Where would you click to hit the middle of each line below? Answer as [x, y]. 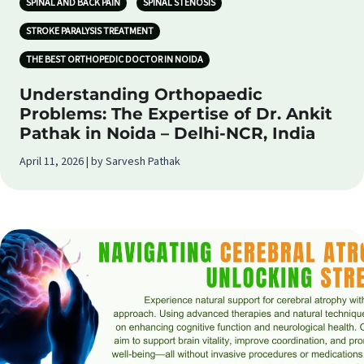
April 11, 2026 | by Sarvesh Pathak [100, 162]
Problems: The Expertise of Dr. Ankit [176, 114]
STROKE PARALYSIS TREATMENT [90, 31]
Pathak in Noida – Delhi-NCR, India [167, 133]
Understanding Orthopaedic [141, 94]
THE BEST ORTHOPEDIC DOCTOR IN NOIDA [115, 60]
